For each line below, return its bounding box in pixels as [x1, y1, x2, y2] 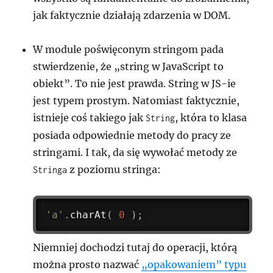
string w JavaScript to [120, 60, 224, 73]
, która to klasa [175, 112, 247, 124]
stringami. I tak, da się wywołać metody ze [33, 146, 238, 159]
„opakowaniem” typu [141, 258, 247, 271]
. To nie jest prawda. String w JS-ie [70, 77, 236, 90]
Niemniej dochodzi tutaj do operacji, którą [33, 241, 238, 253]
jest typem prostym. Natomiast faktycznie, [33, 94, 240, 107]
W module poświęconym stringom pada [33, 43, 224, 56]
